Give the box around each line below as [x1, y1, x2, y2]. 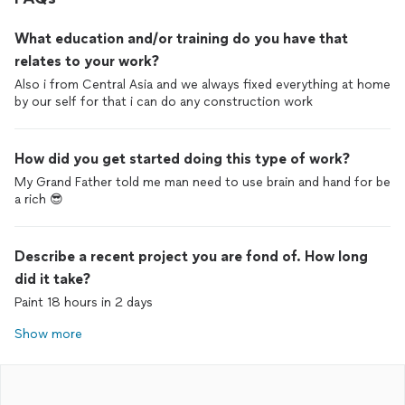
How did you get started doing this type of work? [14, 150, 350, 167]
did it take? [14, 270, 90, 287]
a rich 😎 [14, 192, 63, 207]
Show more [14, 326, 82, 342]
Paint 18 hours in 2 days [14, 295, 153, 310]
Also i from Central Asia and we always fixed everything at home [14, 77, 391, 92]
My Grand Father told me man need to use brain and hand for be [14, 174, 391, 190]
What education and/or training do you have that [14, 30, 348, 47]
